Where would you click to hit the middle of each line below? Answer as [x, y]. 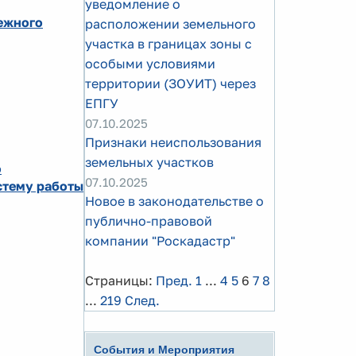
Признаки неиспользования [173, 142]
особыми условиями [150, 64]
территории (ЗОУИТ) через [170, 83]
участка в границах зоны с [168, 44]
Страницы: [119, 281]
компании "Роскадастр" [160, 241]
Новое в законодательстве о [174, 201]
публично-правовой [149, 221]
